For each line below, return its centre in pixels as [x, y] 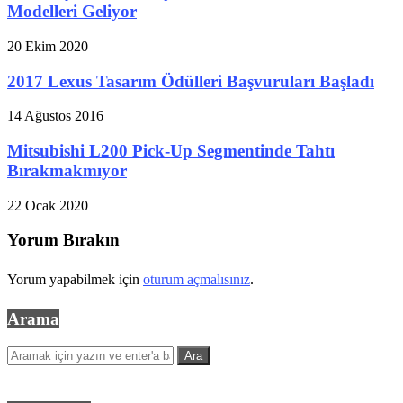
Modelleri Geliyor [72, 12]
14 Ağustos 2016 [55, 116]
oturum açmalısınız [197, 280]
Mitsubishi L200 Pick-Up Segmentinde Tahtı [171, 151]
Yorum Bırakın [63, 240]
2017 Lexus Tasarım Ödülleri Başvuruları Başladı [191, 81]
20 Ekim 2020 [48, 46]
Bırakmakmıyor [67, 171]
